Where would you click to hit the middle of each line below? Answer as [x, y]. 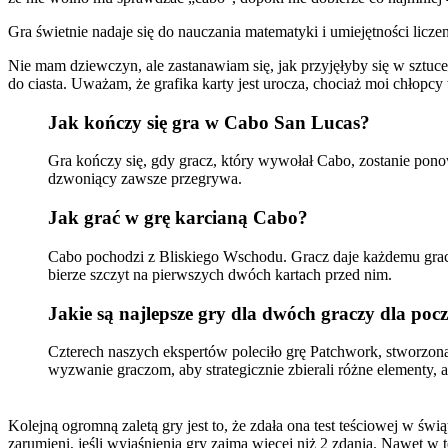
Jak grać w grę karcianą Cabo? [178, 218]
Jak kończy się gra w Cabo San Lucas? [209, 122]
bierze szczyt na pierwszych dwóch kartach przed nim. [220, 274]
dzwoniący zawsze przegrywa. [145, 179]
